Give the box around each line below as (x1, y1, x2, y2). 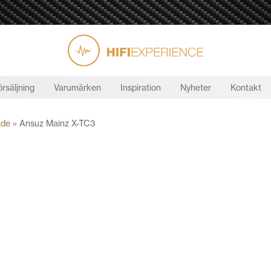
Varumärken (54, 82, 101, 93)
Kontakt (230, 82, 261, 93)
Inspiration (120, 82, 161, 93)
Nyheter (180, 82, 211, 93)
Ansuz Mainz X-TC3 (19, 117, 96, 129)
